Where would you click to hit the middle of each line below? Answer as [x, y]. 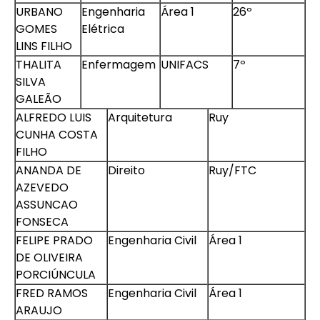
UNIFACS [185, 65]
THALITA [39, 65]
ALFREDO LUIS [54, 117]
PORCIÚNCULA [56, 275]
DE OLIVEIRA [49, 257]
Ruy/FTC [232, 170]
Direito [126, 170]
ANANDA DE [49, 170]
